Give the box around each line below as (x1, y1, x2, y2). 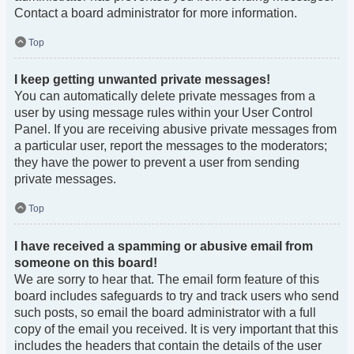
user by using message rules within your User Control (14, 106, 313, 120)
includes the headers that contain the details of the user (14, 338, 322, 352)
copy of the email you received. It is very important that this (14, 322, 338, 336)
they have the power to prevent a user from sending (14, 156, 299, 170)
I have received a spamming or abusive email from (14, 239, 313, 253)
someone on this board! (14, 255, 157, 269)
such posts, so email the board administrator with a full (14, 305, 316, 319)
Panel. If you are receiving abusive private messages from (14, 122, 337, 137)
